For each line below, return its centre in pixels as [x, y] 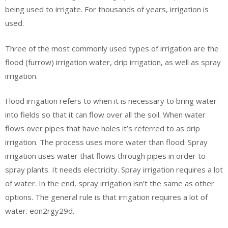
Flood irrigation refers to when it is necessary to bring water [111, 101]
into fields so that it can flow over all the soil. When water [105, 115]
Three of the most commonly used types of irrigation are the [112, 48]
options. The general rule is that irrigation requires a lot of [106, 197]
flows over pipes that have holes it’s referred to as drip [103, 128]
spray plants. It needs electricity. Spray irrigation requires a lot [114, 169]
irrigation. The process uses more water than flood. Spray [106, 142]
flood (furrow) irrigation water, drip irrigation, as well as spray [113, 62]
